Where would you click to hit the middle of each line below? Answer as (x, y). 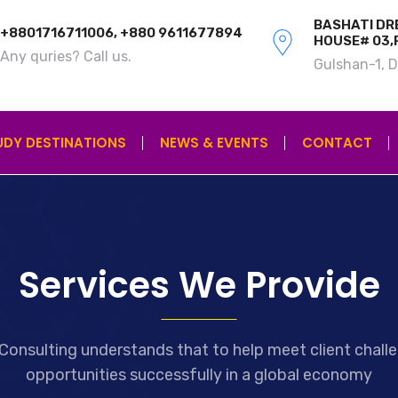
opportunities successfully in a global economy (199, 375)
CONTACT (337, 143)
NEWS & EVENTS (214, 143)
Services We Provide (199, 285)
